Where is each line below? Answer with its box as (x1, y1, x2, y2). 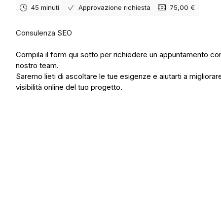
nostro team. (16, 61, 59, 70)
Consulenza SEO (16, 28, 72, 37)
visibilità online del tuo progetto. (16, 82, 122, 92)
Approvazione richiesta (78, 3, 150, 11)
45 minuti (31, 3, 59, 11)
